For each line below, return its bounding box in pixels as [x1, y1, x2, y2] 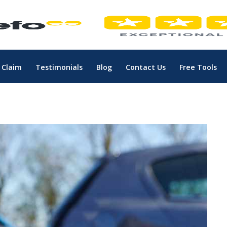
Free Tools [179, 62, 217, 72]
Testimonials [35, 62, 83, 72]
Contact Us [126, 62, 166, 72]
